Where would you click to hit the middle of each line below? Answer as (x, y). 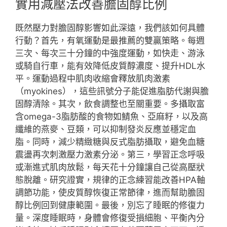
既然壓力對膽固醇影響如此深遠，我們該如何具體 (110, 28)
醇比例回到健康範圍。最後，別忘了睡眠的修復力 (110, 205)
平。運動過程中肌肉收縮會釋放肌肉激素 (93, 79)
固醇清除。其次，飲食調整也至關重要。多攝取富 (110, 104)
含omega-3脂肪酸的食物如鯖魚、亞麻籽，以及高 (111, 117)
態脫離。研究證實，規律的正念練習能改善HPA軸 (110, 180)
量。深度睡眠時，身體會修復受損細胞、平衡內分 (110, 218)
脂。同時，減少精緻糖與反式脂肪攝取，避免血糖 (110, 142)
